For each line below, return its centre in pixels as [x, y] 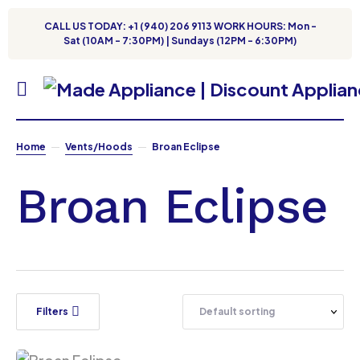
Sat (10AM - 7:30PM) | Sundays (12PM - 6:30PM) [180, 41]
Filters [52, 311]
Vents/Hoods [99, 147]
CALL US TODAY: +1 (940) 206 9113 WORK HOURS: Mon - [180, 26]
